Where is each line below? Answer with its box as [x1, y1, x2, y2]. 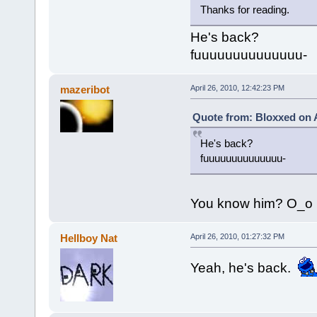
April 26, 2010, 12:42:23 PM [190, 83, 284, 92]
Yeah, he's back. [190, 260, 298, 275]
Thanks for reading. [200, 3, 289, 16]
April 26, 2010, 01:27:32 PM [190, 231, 284, 241]
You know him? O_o [190, 195, 313, 211]
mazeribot [60, 83, 110, 96]
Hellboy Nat [60, 231, 118, 244]
